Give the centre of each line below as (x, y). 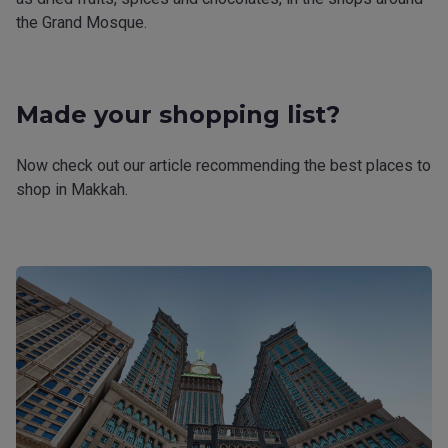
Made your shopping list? (178, 114)
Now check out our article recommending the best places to (223, 165)
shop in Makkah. (72, 189)
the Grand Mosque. (81, 22)
